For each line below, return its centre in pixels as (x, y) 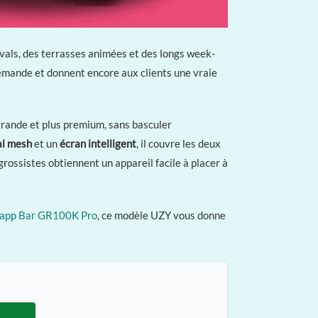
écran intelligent (98, 144)
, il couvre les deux (179, 144)
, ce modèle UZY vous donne (161, 215)
